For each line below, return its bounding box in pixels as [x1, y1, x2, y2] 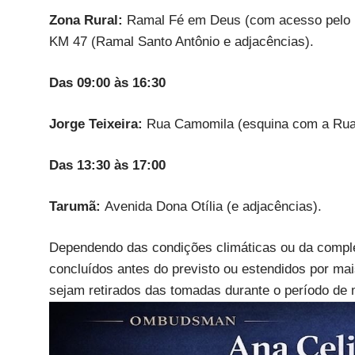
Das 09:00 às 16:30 [49, 74, 166, 90]
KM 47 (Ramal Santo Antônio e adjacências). [49, 33, 314, 49]
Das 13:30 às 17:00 [49, 157, 166, 173]
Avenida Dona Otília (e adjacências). [105, 198, 322, 214]
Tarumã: [49, 198, 105, 214]
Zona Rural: [49, 12, 127, 28]
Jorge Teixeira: [49, 116, 147, 132]
